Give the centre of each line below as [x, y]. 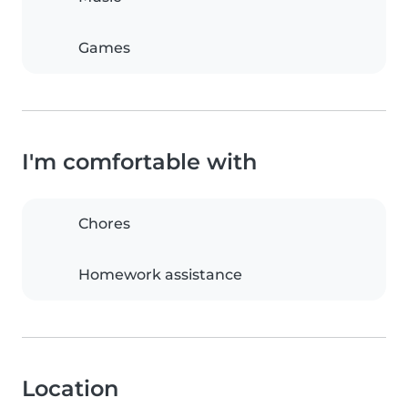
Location [70, 389]
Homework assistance [160, 275]
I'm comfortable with [139, 162]
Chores [104, 224]
